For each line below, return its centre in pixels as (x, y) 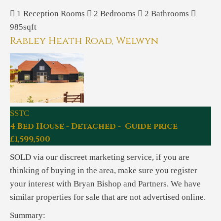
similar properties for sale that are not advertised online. (108, 197)
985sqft (23, 27)
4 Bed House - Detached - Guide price (94, 126)
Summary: (28, 215)
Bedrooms (118, 14)
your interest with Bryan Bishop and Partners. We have (105, 184)
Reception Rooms (54, 14)
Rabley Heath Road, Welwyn (84, 41)
